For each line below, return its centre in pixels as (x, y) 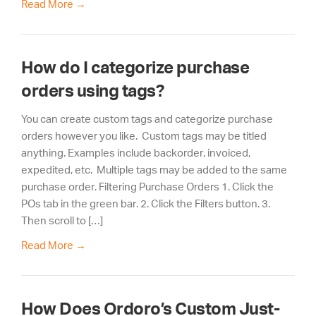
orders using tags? (92, 90)
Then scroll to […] (62, 220)
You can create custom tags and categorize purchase (147, 119)
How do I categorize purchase (135, 67)
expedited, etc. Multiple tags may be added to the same (154, 169)
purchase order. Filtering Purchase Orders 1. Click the (147, 186)
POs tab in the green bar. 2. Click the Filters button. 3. (146, 203)
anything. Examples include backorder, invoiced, (136, 152)
